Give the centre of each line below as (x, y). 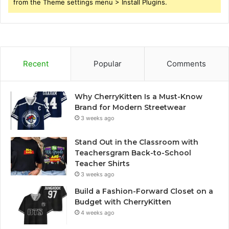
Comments (187, 63)
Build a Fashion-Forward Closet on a (144, 191)
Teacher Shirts (102, 163)
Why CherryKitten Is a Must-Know (139, 96)
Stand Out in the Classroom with (136, 142)
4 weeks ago (98, 212)
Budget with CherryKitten (123, 202)
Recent (36, 63)
